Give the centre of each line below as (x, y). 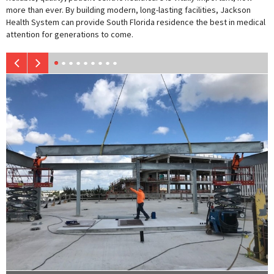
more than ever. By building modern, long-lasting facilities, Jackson (128, 10)
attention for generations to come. (70, 34)
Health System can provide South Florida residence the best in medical (136, 22)
